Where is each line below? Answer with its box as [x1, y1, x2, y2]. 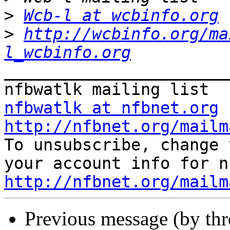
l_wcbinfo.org [4, 43, 131, 62]
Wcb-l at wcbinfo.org [24, 6, 219, 25]
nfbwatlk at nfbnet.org [4, 99, 219, 118]
